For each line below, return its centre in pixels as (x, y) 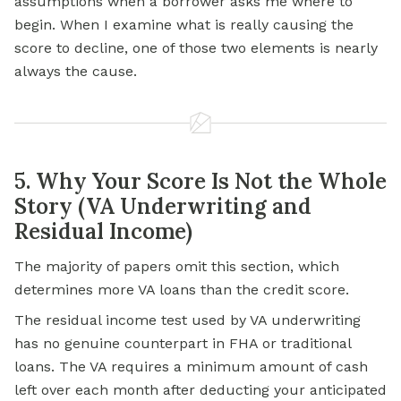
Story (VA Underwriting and (163, 207)
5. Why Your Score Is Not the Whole (200, 182)
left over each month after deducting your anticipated (200, 390)
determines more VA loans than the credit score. (182, 290)
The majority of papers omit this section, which (177, 267)
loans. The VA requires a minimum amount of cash (191, 367)
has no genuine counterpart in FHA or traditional (183, 344)
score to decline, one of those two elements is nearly (196, 48)
